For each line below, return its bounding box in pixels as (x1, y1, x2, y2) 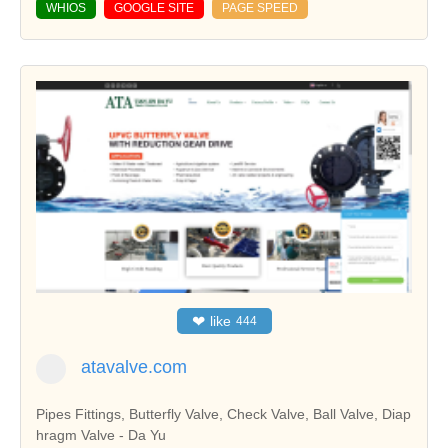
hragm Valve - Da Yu (36, 427, 166, 444)
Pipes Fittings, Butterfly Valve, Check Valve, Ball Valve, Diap (36, 406, 411, 423)
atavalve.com (81, 357, 187, 378)
